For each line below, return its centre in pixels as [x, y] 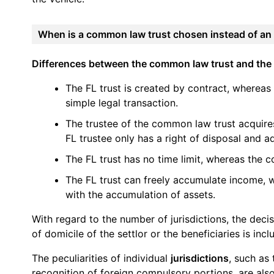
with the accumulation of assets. [140, 194]
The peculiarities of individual [101, 258]
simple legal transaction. [122, 102]
